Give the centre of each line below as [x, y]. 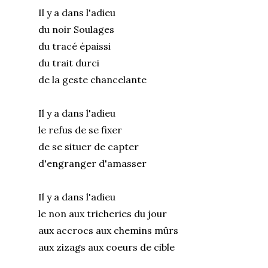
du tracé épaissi [77, 46]
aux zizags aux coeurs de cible [106, 247]
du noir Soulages [79, 29]
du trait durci [72, 63]
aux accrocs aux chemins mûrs [111, 230]
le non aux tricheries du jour [106, 213]
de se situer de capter [92, 146]
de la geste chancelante [92, 79]
